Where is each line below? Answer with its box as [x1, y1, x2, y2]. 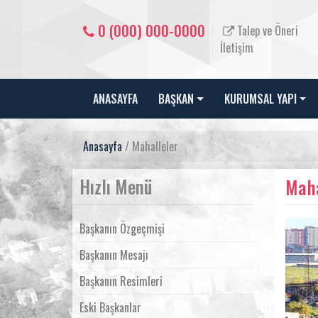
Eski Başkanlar [79, 299, 141, 317]
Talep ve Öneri [234, 21, 298, 39]
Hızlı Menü [79, 173, 152, 200]
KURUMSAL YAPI [224, 90, 297, 108]
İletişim [220, 39, 253, 56]
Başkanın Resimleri [79, 273, 163, 290]
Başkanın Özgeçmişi [79, 220, 165, 238]
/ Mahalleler [122, 138, 178, 155]
